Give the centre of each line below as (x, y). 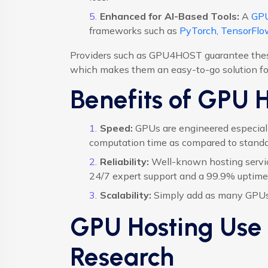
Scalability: (125, 195)
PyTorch (198, 31)
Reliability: (124, 162)
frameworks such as (134, 31)
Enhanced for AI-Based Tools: (169, 16)
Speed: (116, 128)
